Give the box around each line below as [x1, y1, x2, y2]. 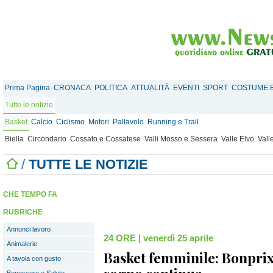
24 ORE [104, 233, 136, 243]
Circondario [27, 135, 66, 143]
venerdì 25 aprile [143, 233, 213, 243]
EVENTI [173, 83, 199, 92]
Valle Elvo [221, 135, 254, 143]
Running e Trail [147, 118, 199, 126]
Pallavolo [113, 118, 144, 126]
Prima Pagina [5, 83, 50, 92]
